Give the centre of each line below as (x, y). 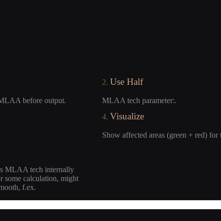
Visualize (127, 116)
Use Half (126, 82)
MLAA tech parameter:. (139, 101)
